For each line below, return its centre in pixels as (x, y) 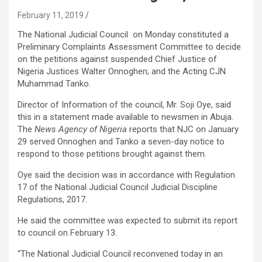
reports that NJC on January (183, 129)
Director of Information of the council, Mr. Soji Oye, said (124, 105)
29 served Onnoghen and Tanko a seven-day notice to (121, 142)
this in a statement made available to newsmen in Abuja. (125, 117)
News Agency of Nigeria (81, 129)
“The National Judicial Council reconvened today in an (120, 254)
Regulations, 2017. (52, 199)
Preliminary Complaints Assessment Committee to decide (129, 47)
